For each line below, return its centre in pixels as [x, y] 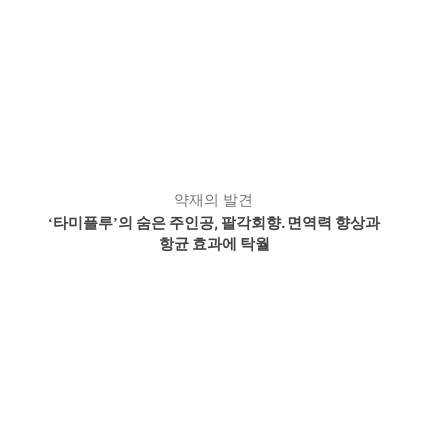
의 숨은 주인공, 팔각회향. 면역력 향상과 [249, 222]
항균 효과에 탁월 [214, 243]
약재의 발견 [214, 199]
